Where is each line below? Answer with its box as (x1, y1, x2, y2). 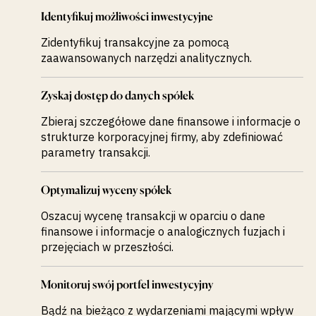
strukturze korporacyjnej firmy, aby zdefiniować (40, 130, 283, 145)
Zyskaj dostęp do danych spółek (40, 88, 194, 103)
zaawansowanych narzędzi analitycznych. (40, 51, 252, 66)
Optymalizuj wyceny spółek (40, 183, 171, 197)
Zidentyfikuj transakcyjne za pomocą (40, 35, 229, 50)
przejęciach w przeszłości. (40, 240, 174, 255)
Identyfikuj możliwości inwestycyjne (40, 9, 213, 24)
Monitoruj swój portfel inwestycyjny (40, 277, 213, 292)
